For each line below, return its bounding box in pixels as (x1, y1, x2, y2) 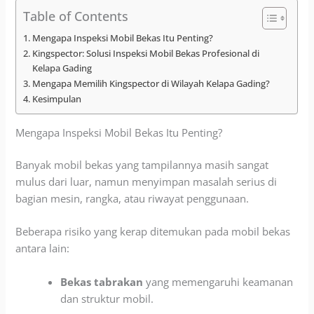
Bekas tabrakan (60, 274, 144, 289)
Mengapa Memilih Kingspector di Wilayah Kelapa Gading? (32, 76, 271, 90)
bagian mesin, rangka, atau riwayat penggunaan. (15, 191, 250, 206)
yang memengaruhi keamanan (143, 274, 294, 289)
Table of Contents (23, 7, 129, 25)
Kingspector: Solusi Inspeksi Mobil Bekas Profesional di (32, 46, 260, 60)
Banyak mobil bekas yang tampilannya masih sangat (15, 158, 269, 172)
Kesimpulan (32, 92, 82, 105)
